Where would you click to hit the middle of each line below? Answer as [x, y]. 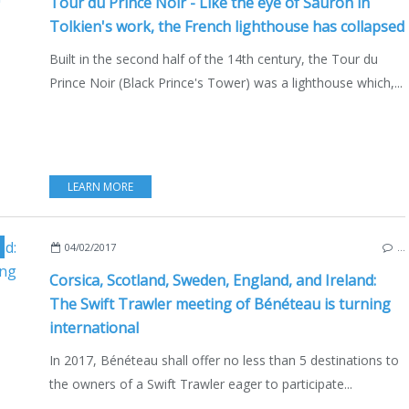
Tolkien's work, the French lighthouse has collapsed [227, 26]
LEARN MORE [100, 186]
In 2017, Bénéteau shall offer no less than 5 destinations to [224, 360]
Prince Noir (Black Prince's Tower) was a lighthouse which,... [226, 82]
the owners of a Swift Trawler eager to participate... [201, 383]
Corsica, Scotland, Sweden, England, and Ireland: [213, 280]
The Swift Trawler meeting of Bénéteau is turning [220, 304]
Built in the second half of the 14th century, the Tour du [214, 58]
